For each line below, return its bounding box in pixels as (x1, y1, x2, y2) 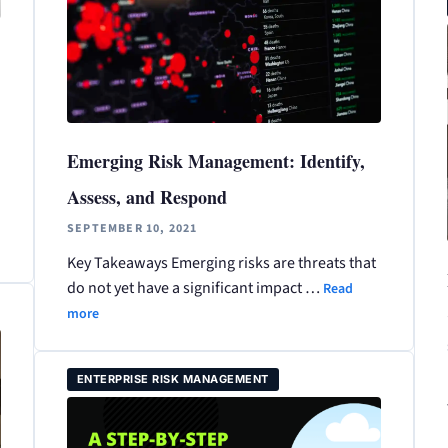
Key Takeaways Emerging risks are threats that (66, 252, 376, 275)
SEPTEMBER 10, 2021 (66, 220, 198, 238)
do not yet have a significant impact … (66, 277, 323, 300)
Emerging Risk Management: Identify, (66, 148, 365, 175)
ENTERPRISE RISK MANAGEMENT (76, 372, 269, 387)
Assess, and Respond (66, 184, 227, 211)
